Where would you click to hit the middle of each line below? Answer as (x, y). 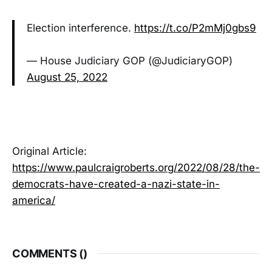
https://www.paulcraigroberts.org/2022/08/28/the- (136, 167)
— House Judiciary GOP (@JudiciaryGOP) (130, 61)
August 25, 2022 (67, 77)
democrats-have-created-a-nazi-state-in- (116, 184)
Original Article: (49, 151)
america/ (34, 200)
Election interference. (80, 28)
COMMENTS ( (48, 253)
